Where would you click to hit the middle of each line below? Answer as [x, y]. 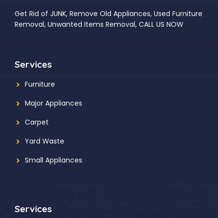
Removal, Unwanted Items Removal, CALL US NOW [99, 24]
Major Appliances [54, 103]
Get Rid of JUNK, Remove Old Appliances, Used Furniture [109, 14]
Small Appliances [54, 160]
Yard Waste [45, 141]
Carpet [37, 122]
